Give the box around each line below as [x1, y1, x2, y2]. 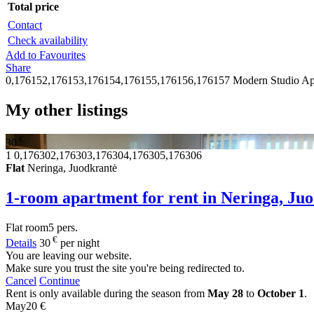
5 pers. [48, 221, 78, 233]
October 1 [257, 287, 304, 300]
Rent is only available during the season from [6, 287, 207, 300]
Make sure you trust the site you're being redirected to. [6, 262, 245, 275]
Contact [8, 18, 42, 31]
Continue [39, 275, 80, 287]
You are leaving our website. [6, 250, 132, 262]
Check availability [8, 34, 88, 46]
